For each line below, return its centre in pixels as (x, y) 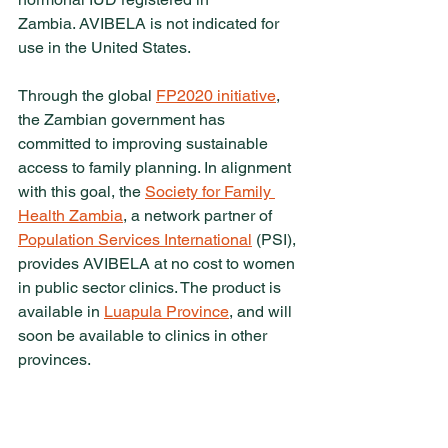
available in (61, 311)
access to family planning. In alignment (156, 167)
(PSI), (276, 239)
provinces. (54, 359)
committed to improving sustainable (145, 143)
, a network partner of (199, 215)
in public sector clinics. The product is (151, 287)
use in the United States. (104, 47)
